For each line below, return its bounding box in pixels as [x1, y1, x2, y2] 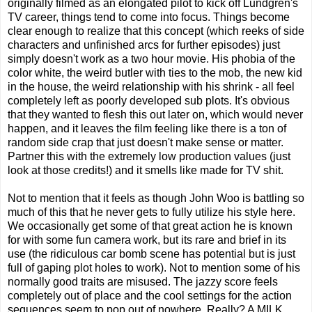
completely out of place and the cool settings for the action [8, 290, 292, 302]
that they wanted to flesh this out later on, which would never [8, 109, 303, 121]
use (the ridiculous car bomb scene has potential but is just [8, 248, 295, 260]
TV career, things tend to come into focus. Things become [8, 11, 290, 24]
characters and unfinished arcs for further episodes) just [8, 39, 280, 52]
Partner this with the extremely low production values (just [8, 150, 290, 163]
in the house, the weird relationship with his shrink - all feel [8, 81, 295, 93]
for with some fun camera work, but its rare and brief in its [8, 234, 286, 247]
